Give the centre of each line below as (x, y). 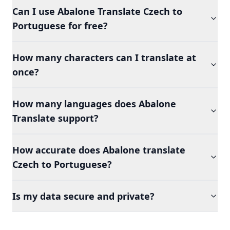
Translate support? (55, 118)
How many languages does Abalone (94, 104)
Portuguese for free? (60, 26)
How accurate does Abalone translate (99, 150)
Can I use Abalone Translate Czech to (97, 11)
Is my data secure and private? (83, 196)
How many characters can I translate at (104, 57)
